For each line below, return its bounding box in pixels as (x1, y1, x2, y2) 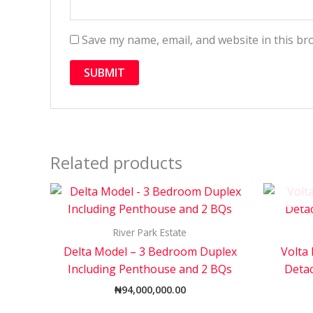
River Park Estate (113, 226, 187, 240)
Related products (50, 150, 182, 174)
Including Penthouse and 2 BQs (68, 261, 232, 277)
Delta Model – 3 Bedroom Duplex (63, 244, 237, 260)
